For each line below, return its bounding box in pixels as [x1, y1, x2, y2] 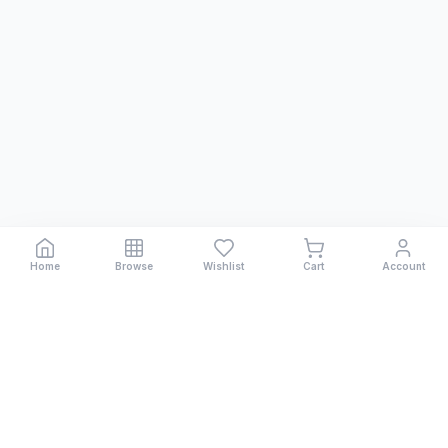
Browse [115, 260, 154, 272]
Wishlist [203, 260, 245, 272]
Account [381, 260, 425, 272]
